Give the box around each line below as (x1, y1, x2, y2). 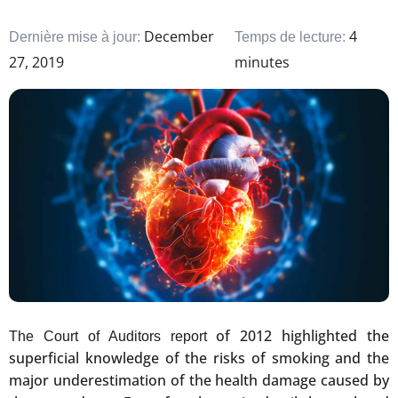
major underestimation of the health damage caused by (9, 370, 389, 391)
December (144, 27, 214, 47)
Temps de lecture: (234, 29, 349, 45)
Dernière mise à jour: (9, 29, 144, 45)
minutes (234, 52, 290, 73)
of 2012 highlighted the (216, 326, 389, 346)
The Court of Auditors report (9, 329, 217, 345)
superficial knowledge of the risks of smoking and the (9, 348, 389, 369)
